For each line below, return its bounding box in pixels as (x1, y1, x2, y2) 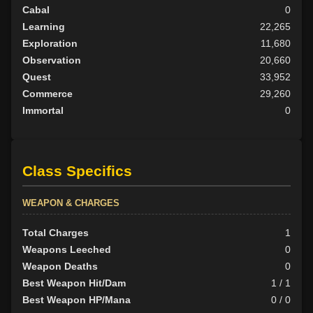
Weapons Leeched (22, 244, 111, 256)
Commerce (22, 87, 73, 99)
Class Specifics (22, 163, 132, 180)
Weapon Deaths (22, 261, 98, 272)
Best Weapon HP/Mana (22, 294, 131, 306)
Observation (22, 54, 81, 66)
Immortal (22, 104, 64, 116)
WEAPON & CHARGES (22, 198, 119, 209)
